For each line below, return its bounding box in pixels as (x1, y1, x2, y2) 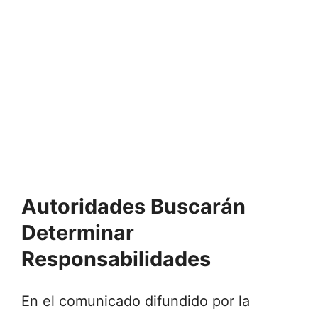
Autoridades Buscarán (21, 194, 246, 219)
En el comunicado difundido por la (21, 292, 250, 310)
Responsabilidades (21, 246, 211, 272)
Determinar (21, 220, 134, 246)
